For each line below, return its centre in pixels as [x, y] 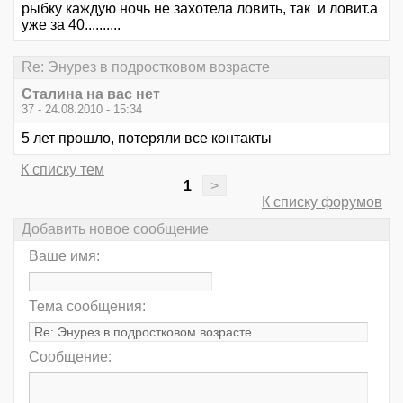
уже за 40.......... [71, 24]
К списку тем [63, 170]
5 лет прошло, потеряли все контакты [147, 138]
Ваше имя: [64, 256]
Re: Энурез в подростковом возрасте [146, 67]
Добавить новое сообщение [115, 229]
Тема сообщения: [87, 307]
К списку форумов [322, 202]
